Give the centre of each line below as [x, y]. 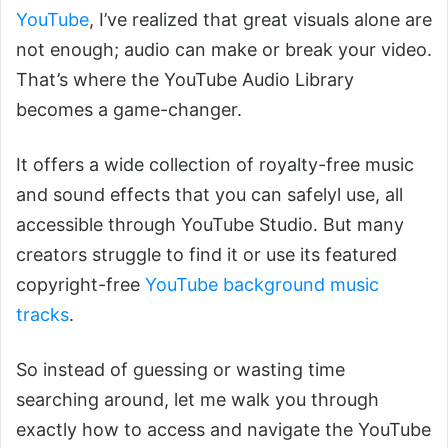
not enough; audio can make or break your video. [224, 50]
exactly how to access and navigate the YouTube [223, 430]
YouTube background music [262, 285]
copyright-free [80, 285]
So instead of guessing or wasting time [180, 370]
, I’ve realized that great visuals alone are [260, 20]
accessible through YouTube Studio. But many [210, 225]
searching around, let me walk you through [197, 400]
